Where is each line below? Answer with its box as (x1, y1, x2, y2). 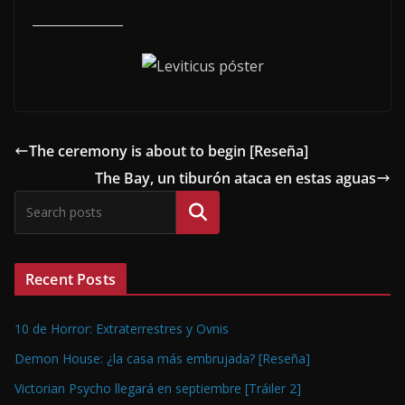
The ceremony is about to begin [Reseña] (29, 141, 308, 162)
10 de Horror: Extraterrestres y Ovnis (14, 320, 229, 338)
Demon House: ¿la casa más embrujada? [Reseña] (14, 350, 310, 368)
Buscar (174, 202, 222, 223)
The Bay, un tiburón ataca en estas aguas (95, 168, 376, 189)
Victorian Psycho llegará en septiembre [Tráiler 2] (14, 380, 301, 398)
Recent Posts (25, 269, 116, 290)
